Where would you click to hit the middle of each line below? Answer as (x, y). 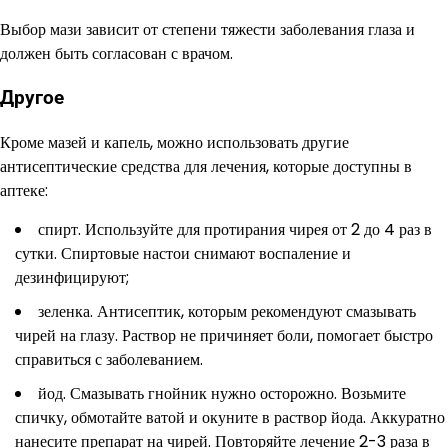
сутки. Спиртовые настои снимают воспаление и (183, 253)
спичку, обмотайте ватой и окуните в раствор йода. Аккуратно (230, 417)
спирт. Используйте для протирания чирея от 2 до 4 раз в (235, 229)
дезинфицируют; (72, 277)
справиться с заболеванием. (109, 359)
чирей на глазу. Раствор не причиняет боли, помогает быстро (224, 335)
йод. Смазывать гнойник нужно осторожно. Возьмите (222, 393)
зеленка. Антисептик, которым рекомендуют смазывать (227, 311)
